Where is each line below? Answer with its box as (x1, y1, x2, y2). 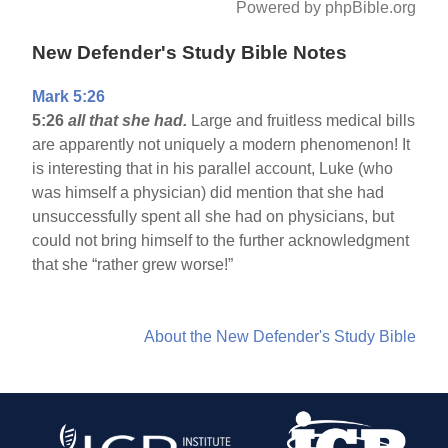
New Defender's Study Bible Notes (32, 41, 348, 63)
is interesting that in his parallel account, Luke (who (32, 160, 394, 178)
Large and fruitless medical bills (191, 112, 416, 130)
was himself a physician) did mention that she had (32, 184, 385, 202)
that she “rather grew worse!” (32, 256, 234, 274)
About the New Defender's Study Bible (143, 328, 416, 346)
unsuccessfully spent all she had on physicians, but (32, 208, 395, 226)
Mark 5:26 (32, 88, 106, 106)
